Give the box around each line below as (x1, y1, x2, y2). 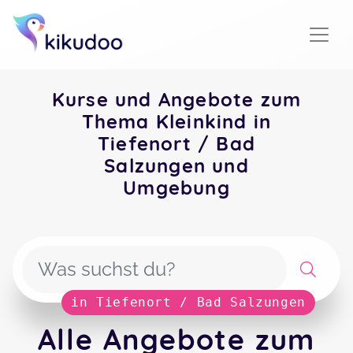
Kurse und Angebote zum (51, 87, 302, 111)
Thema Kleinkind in (81, 110, 272, 133)
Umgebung (123, 176, 230, 199)
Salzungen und (104, 154, 249, 177)
